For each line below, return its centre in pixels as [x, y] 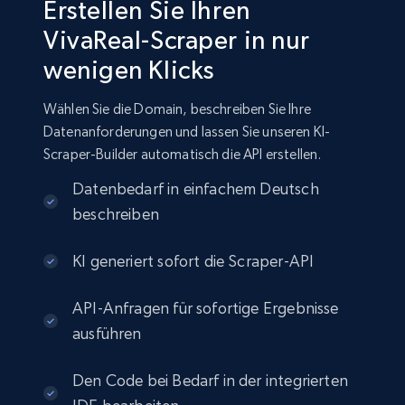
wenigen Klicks [129, 70]
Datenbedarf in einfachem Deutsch [196, 189]
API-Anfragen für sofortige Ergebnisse [206, 308]
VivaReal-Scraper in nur [177, 40]
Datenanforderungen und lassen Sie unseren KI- [187, 132]
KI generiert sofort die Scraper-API [193, 261]
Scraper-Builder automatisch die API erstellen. [183, 155]
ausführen [107, 334]
